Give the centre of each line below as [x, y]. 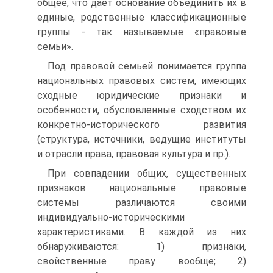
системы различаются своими [142, 203]
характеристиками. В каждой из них [142, 232]
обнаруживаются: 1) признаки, [142, 246]
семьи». [55, 47]
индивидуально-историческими [111, 217]
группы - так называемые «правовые [142, 32]
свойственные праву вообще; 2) [142, 261]
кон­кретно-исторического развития [142, 125]
